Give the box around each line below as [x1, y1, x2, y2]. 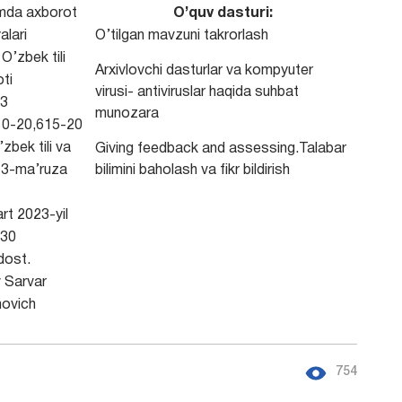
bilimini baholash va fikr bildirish [94, 164, 290, 177]
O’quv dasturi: [172, 7, 273, 20]
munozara [94, 108, 159, 120]
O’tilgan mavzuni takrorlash [94, 30, 268, 42]
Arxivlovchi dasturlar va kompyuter [94, 65, 313, 77]
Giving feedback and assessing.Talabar [94, 143, 346, 155]
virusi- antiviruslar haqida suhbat [94, 86, 299, 99]
